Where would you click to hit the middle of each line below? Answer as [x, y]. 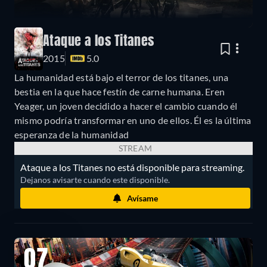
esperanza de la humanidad [72, 135]
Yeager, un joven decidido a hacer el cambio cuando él [126, 106]
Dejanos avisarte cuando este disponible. [95, 180]
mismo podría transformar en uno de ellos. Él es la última [133, 120]
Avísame [142, 198]
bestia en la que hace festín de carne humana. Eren [119, 92]
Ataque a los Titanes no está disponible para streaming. [132, 167]
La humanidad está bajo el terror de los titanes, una [122, 77]
